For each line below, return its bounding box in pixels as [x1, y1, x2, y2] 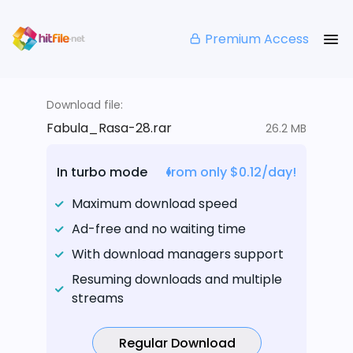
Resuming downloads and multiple [72, 270, 282, 289]
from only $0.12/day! [166, 163, 296, 182]
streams [72, 289, 124, 308]
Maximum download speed [72, 195, 237, 214]
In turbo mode [57, 163, 147, 182]
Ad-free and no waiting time [72, 220, 246, 239]
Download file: [46, 97, 123, 113]
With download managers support [72, 245, 284, 264]
